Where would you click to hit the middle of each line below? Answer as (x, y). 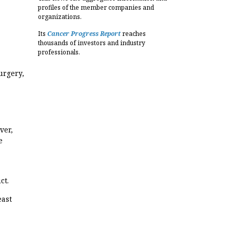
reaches (134, 34)
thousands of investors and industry (92, 43)
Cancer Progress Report (84, 34)
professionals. (59, 52)
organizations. (60, 17)
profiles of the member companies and (96, 7)
